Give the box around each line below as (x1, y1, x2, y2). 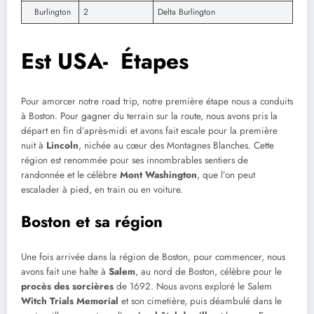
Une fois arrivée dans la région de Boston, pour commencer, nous (21, 250, 285, 264)
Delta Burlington (158, 6, 215, 19)
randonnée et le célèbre (21, 168, 120, 182)
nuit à (21, 138, 46, 152)
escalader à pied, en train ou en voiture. (21, 182, 183, 196)
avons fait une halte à (21, 264, 109, 278)
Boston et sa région (21, 210, 163, 233)
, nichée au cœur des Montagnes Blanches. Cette (78, 138, 274, 152)
